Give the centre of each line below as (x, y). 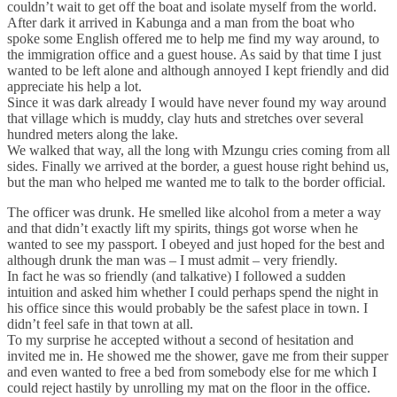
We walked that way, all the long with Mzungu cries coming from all (198, 150)
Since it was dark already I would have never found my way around (197, 102)
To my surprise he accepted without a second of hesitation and (180, 339)
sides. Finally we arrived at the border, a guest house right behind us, (198, 166)
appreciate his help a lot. (74, 86)
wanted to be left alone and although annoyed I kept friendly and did (198, 70)
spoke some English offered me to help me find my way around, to (193, 38)
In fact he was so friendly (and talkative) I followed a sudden (176, 276)
